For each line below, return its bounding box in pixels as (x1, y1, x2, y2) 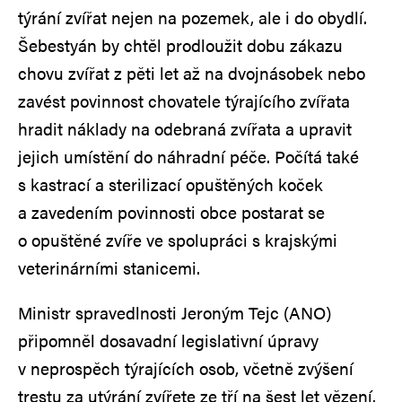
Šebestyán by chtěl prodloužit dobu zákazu (18, 32, 343, 57)
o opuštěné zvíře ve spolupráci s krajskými (18, 227, 337, 252)
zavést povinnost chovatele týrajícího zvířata (18, 88, 350, 113)
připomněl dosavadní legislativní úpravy (18, 328, 319, 353)
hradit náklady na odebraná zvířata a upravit (18, 116, 352, 141)
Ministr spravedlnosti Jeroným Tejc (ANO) (18, 300, 331, 325)
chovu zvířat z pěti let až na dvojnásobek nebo (18, 60, 365, 85)
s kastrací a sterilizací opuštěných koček (18, 171, 323, 197)
